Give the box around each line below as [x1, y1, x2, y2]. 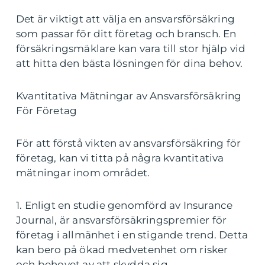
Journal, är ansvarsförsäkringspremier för [16, 214, 227, 226]
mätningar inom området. [16, 167, 150, 179]
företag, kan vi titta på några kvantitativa [16, 152, 224, 164]
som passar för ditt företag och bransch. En [16, 28, 237, 40]
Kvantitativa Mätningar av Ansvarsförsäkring [16, 90, 242, 102]
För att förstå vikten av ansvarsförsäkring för [16, 137, 241, 149]
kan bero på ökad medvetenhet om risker [16, 244, 228, 256]
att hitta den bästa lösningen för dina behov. [16, 57, 243, 69]
